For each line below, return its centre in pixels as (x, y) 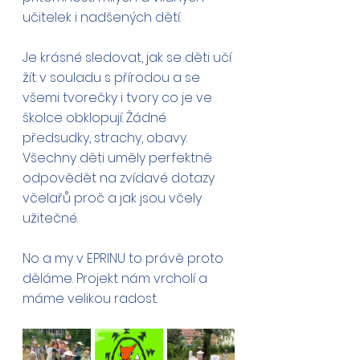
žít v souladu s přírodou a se (113, 78)
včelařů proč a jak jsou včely (114, 198)
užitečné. (52, 218)
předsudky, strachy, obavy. (106, 138)
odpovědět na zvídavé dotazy (120, 178)
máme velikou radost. (90, 299)
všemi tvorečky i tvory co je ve (119, 98)
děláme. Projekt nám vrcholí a (117, 278)
